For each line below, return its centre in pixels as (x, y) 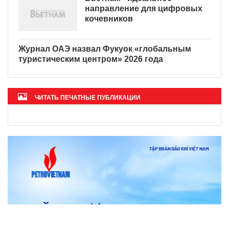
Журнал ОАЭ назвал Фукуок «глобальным (105, 49)
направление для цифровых (144, 8)
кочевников (109, 18)
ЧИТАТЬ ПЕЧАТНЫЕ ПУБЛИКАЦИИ (88, 98)
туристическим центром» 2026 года (91, 59)
